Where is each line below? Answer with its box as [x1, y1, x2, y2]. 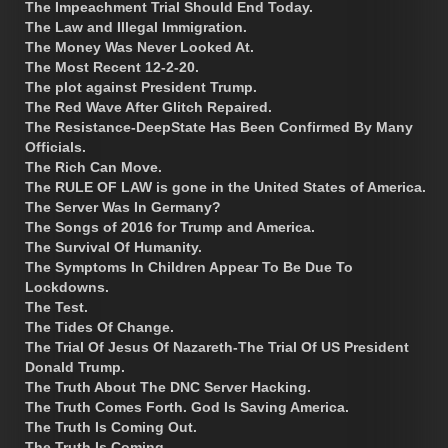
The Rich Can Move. [25, 158, 162, 175]
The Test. [25, 298, 88, 315]
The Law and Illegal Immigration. [25, 18, 247, 35]
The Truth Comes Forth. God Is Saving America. [25, 398, 349, 415]
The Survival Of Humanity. [25, 238, 202, 255]
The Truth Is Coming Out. [25, 418, 197, 435]
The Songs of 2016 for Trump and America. [25, 218, 315, 235]
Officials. [25, 138, 86, 155]
